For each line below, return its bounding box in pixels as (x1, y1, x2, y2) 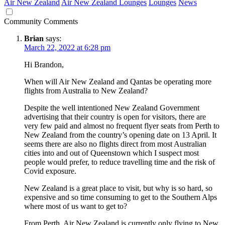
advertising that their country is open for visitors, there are (24, 113, 206, 122)
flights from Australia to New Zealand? (24, 86, 148, 95)
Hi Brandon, (24, 60, 64, 69)
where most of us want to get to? (24, 202, 127, 211)
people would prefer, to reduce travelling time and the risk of (24, 158, 215, 167)
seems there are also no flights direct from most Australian (24, 140, 206, 149)
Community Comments (4, 17, 78, 26)
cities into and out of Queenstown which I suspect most (24, 149, 199, 158)
